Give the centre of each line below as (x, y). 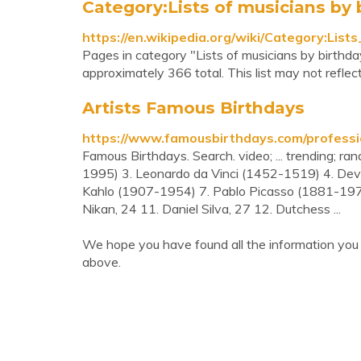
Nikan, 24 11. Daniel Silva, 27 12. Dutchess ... (212, 209)
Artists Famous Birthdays (193, 108)
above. (102, 262)
